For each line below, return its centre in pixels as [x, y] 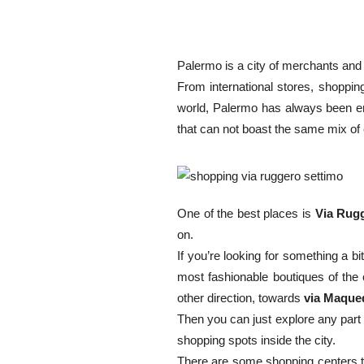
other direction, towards [240, 298]
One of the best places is [246, 213]
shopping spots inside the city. [256, 340]
